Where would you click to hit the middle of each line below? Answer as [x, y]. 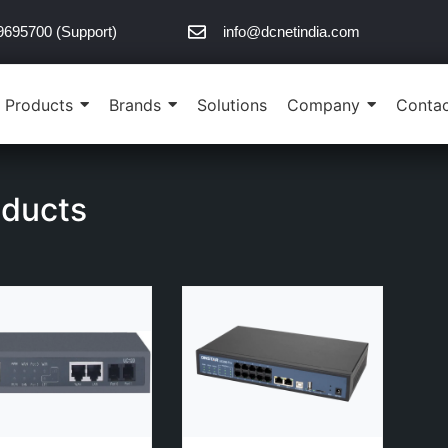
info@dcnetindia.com [291, 31]
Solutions [231, 104]
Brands [134, 104]
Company [323, 104]
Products [38, 104]
